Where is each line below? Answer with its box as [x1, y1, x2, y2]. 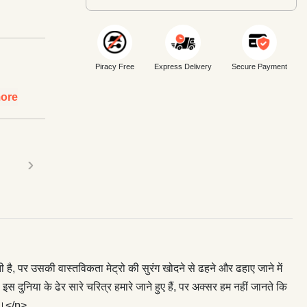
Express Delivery [153, 62, 212, 71]
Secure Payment [231, 62, 287, 71]
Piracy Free [95, 62, 135, 71]
